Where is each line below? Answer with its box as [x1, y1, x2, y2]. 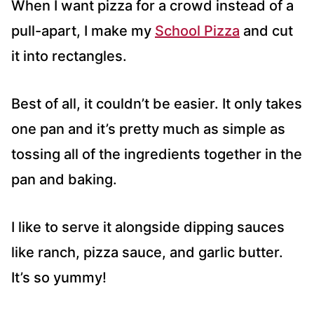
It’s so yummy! [11, 268, 107, 286]
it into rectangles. [11, 47, 127, 64]
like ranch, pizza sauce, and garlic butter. [11, 243, 283, 261]
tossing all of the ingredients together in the [11, 145, 302, 163]
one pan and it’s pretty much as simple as [11, 120, 285, 137]
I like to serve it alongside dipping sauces [11, 218, 285, 235]
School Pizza [155, 22, 240, 39]
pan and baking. [11, 170, 117, 188]
